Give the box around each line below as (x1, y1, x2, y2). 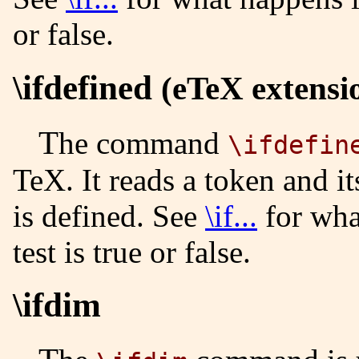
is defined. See (13, 198, 205, 233)
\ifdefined (13, 68, 161, 107)
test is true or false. (13, 234, 251, 269)
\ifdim (13, 286, 101, 325)
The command (58, 125, 228, 160)
